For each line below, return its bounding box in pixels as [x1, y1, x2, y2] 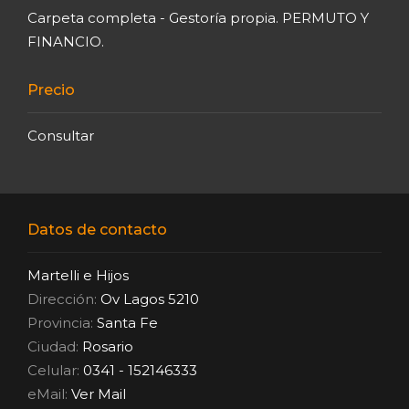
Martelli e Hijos [27, 266, 129, 284]
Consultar [27, 126, 94, 144]
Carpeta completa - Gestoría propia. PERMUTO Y [27, 8, 369, 26]
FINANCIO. [27, 32, 104, 50]
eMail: [27, 384, 71, 403]
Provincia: [27, 313, 97, 331]
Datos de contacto [27, 220, 167, 238]
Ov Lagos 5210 [97, 289, 199, 308]
